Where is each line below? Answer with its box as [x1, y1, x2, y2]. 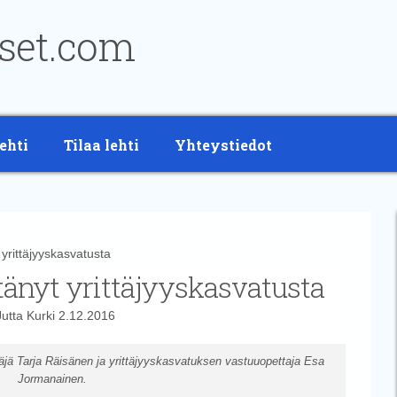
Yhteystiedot [175, 136, 272, 154]
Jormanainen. [18, 372, 88, 385]
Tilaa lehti [64, 136, 139, 154]
